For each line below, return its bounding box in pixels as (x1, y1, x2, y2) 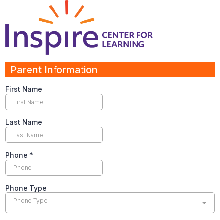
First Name (5, 84, 42, 93)
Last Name (5, 117, 42, 126)
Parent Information (10, 63, 98, 76)
